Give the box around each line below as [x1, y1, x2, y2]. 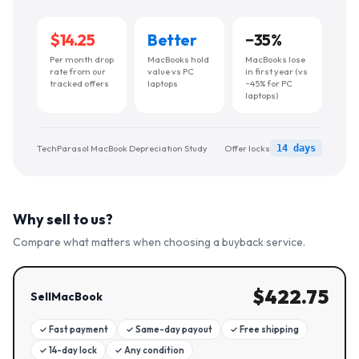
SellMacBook [30, 289, 103, 304]
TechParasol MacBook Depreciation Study [37, 143, 208, 154]
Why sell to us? [13, 210, 113, 228]
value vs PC [147, 66, 194, 77]
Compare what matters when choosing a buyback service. [13, 235, 305, 249]
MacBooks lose [245, 54, 305, 65]
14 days [276, 143, 316, 154]
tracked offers [50, 78, 109, 89]
